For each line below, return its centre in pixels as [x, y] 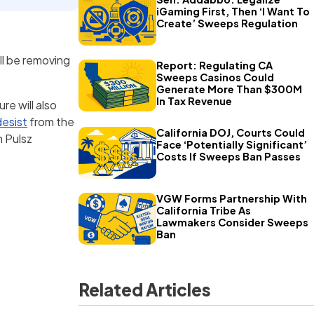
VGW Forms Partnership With [231, 199]
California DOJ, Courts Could [230, 133]
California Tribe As [203, 211]
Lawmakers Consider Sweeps [232, 223]
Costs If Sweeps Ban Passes [228, 157]
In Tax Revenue [194, 101]
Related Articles [144, 290]
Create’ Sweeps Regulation [227, 23]
